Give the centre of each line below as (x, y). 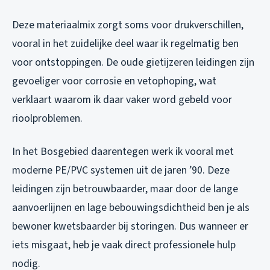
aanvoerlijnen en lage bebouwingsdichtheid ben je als (131, 207)
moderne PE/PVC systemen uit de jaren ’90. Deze (121, 170)
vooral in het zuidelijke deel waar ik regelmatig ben (125, 43)
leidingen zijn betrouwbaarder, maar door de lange (125, 189)
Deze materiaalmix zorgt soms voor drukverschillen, (128, 25)
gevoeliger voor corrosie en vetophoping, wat (114, 81)
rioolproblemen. (47, 118)
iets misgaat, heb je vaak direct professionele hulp (124, 245)
